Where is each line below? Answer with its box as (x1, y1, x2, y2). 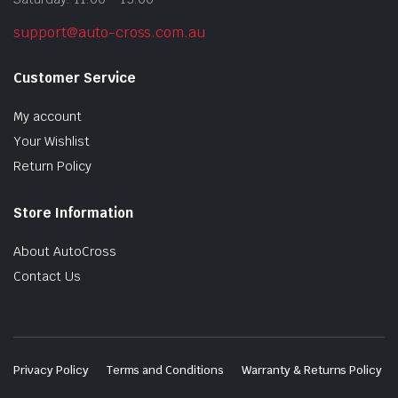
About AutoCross (13, 243, 116, 259)
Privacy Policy (13, 362, 89, 378)
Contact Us (13, 267, 81, 284)
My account (13, 107, 82, 124)
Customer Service (13, 68, 136, 86)
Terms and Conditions (106, 362, 224, 378)
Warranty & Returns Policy (242, 362, 383, 378)
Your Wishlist (13, 132, 90, 149)
